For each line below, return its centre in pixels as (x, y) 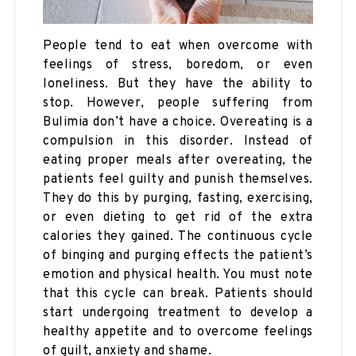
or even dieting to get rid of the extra (178, 217)
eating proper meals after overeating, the (178, 160)
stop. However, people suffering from (178, 103)
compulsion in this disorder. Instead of (178, 141)
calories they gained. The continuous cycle (178, 236)
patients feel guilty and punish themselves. (178, 179)
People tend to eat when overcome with (178, 46)
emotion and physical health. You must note (178, 275)
